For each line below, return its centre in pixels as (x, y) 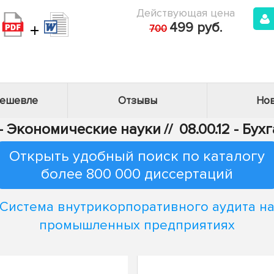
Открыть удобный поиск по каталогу (137, 156)
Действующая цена (186, 13)
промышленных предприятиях (137, 225)
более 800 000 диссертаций (137, 174)
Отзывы (137, 101)
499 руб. (196, 28)
